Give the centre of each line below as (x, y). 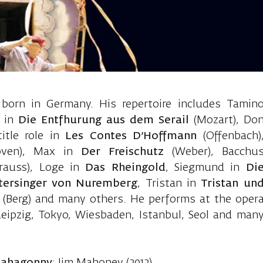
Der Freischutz (126, 152)
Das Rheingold (125, 168)
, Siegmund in (205, 168)
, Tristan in (169, 184)
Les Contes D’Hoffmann (131, 136)
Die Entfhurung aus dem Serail (106, 121)
